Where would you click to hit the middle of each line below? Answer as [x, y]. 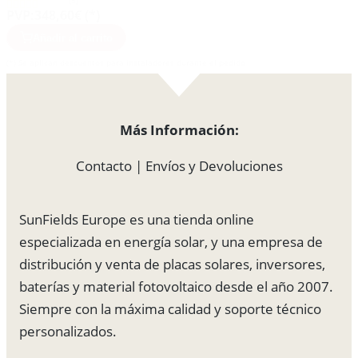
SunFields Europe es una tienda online [137, 220]
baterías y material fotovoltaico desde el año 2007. [176, 287]
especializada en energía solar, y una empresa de [171, 242]
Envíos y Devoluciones [214, 166]
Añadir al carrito [73, 38]
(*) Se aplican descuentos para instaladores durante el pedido [126, 63]
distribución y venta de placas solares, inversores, [172, 265]
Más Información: [179, 130]
